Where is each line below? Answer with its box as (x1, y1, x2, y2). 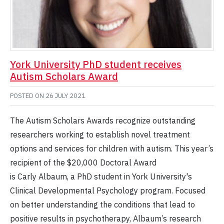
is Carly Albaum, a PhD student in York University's (10, 171, 192, 182)
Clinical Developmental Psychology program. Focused (10, 185, 205, 196)
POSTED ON (10, 91, 45, 100)
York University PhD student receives (10, 57, 181, 71)
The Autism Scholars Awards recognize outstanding (10, 115, 195, 126)
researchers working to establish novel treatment (10, 129, 190, 140)
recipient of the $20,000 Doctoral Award (10, 157, 156, 168)
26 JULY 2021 (45, 91, 85, 100)
